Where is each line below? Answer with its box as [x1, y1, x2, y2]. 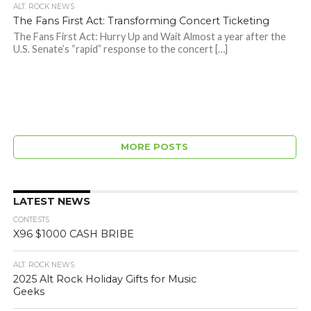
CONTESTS [12, 215, 49, 225]
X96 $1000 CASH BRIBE [12, 228, 134, 241]
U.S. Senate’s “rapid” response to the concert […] [12, 43, 228, 56]
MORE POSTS [121, 142, 189, 153]
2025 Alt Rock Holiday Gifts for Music [12, 273, 196, 286]
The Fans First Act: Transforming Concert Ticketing [12, 15, 269, 28]
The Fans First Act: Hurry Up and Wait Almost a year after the [12, 31, 286, 43]
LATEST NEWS [12, 195, 90, 208]
